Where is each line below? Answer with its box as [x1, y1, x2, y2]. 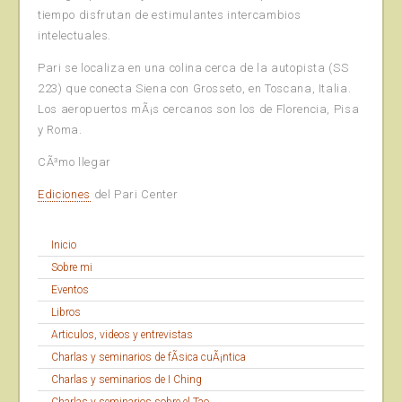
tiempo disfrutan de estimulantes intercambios [38, 7, 301, 22]
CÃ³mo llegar [38, 154, 111, 169]
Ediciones [38, 187, 91, 201]
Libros [51, 306, 81, 319]
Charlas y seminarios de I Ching [51, 373, 202, 387]
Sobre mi [51, 261, 92, 275]
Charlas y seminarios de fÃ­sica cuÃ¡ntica [51, 351, 246, 364]
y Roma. [38, 122, 83, 136]
